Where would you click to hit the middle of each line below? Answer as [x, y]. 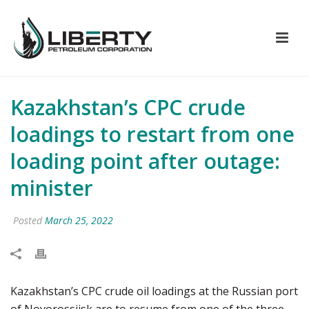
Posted [28, 220]
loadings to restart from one [152, 134]
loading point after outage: [145, 161]
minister [52, 188]
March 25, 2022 [79, 220]
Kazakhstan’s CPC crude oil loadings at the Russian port [154, 291]
